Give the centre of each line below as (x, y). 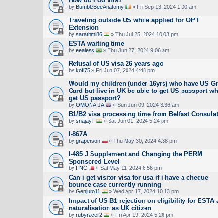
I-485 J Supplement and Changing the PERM (136, 154)
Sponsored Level (94, 161)
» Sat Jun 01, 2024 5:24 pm (135, 120)
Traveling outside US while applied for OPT (134, 20)
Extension (84, 27)
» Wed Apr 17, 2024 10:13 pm (143, 191)
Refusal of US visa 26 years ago (116, 63)
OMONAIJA (90, 104)
